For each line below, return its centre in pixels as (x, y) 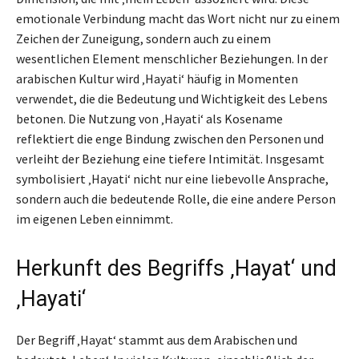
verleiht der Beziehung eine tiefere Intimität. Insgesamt (170, 159)
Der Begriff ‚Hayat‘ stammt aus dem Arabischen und (157, 340)
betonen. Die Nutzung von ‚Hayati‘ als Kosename (149, 119)
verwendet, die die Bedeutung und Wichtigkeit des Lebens (172, 99)
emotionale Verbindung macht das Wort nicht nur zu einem (178, 19)
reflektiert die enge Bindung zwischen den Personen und (170, 139)
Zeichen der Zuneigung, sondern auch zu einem (143, 39)
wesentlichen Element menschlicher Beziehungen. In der (172, 59)
